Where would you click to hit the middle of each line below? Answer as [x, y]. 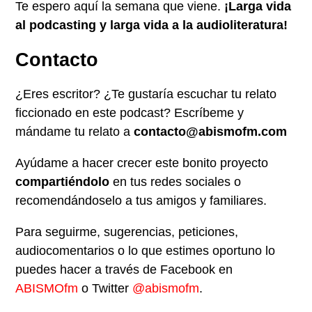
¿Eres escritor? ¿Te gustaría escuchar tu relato [146, 94]
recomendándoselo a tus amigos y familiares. [141, 201]
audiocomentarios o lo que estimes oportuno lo [146, 251]
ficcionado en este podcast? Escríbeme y [130, 113]
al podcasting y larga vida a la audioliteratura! [152, 25]
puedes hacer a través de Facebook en [124, 270]
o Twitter [106, 289]
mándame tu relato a [75, 132]
